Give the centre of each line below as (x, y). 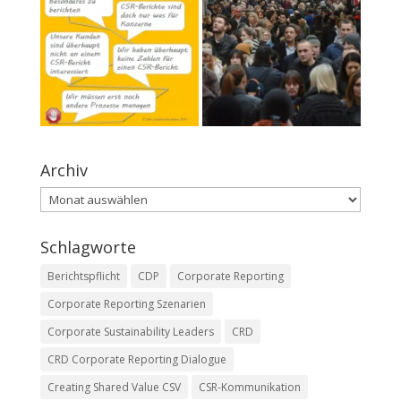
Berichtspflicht (83, 276)
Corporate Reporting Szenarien (126, 303)
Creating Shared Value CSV (114, 387)
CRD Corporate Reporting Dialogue (137, 359)
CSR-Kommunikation (249, 387)
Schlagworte (88, 247)
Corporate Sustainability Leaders (130, 331)
